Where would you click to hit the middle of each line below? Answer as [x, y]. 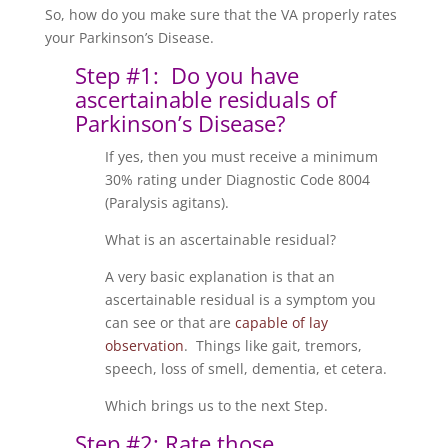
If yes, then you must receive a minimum [241, 156]
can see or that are [169, 322]
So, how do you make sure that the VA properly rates [220, 14]
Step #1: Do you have [186, 75]
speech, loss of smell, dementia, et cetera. [245, 368]
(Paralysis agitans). [166, 202]
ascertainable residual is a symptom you [240, 299]
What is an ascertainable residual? [220, 239]
